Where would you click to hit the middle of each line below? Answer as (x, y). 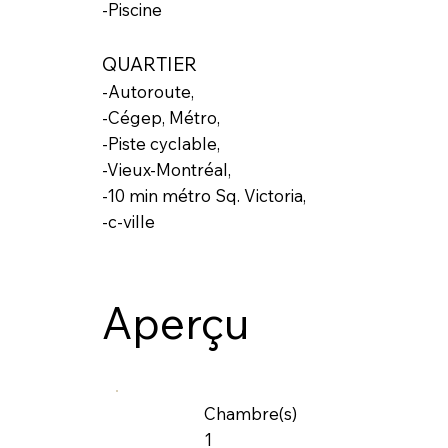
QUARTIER (149, 64)
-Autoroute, (147, 92)
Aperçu (175, 323)
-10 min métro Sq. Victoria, (203, 196)
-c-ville (128, 222)
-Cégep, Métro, (160, 118)
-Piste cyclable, (160, 144)
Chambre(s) (251, 413)
